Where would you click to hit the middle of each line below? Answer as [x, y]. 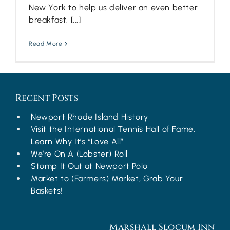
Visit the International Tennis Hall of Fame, [113, 129]
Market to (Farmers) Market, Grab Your [107, 179]
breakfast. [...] [55, 20]
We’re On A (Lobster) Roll [79, 154]
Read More [46, 44]
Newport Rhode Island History [90, 117]
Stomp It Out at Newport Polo [89, 166]
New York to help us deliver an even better [113, 8]
